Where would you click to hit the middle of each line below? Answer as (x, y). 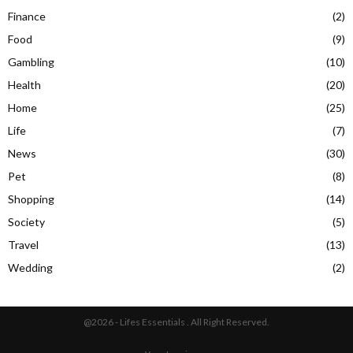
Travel (23, 244)
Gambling (31, 61)
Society (26, 221)
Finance (27, 16)
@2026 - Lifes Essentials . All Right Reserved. (176, 321)
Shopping (31, 199)
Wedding (30, 267)
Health (24, 84)
